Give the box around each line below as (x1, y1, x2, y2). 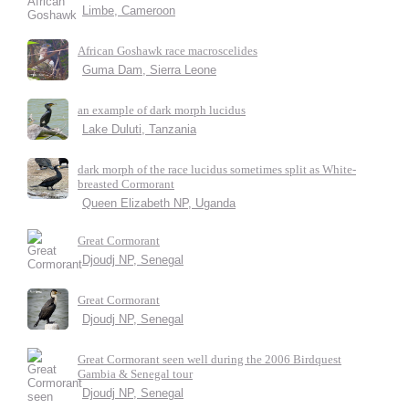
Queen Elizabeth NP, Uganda (82, 196, 236, 210)
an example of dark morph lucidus (78, 103, 246, 117)
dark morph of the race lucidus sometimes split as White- (78, 163, 356, 176)
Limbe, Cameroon (82, 4, 175, 17)
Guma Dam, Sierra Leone (82, 63, 216, 77)
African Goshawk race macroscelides (78, 44, 257, 58)
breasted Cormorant (78, 177, 174, 191)
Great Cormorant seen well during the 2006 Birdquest (78, 352, 341, 366)
